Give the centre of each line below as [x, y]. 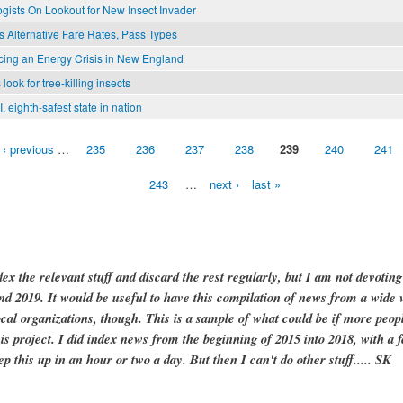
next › [224, 184]
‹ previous [28, 149]
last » [266, 184]
